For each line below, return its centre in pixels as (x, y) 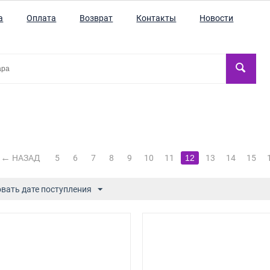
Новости (217, 18)
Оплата (42, 18)
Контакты (156, 18)
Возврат (96, 18)
